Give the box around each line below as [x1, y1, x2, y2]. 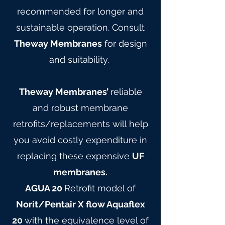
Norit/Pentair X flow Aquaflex [16, 199, 145, 209]
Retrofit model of [64, 183, 136, 193]
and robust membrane [33, 102, 128, 113]
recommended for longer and [17, 6, 144, 17]
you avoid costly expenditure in [14, 135, 147, 145]
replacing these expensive [17, 151, 132, 161]
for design [101, 38, 147, 49]
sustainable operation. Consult [16, 22, 145, 33]
